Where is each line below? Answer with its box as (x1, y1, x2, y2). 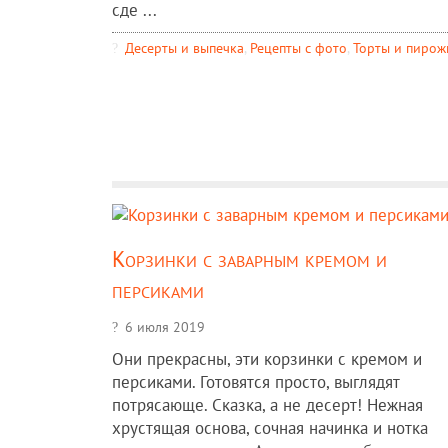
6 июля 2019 (125, 316, 205, 336)
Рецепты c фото (250, 37, 347, 57)
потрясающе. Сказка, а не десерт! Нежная (112, 393, 423, 416)
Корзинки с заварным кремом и (112, 243, 387, 273)
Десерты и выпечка (125, 37, 244, 57)
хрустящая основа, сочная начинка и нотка (112, 416, 428, 439)
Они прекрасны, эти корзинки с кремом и (112, 347, 422, 370)
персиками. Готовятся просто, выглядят (112, 370, 400, 393)
